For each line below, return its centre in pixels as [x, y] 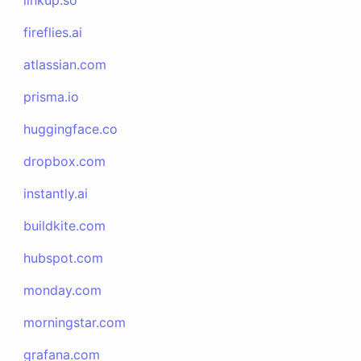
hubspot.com [64, 258]
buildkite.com [65, 226]
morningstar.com [75, 322]
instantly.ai [56, 193]
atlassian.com [65, 64]
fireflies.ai [53, 32]
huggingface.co [71, 129]
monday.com [63, 290]
